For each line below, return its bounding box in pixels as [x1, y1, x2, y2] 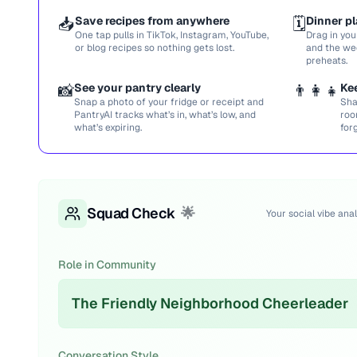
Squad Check [87, 204, 175, 222]
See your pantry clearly [74, 80, 201, 95]
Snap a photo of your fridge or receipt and [74, 96, 264, 108]
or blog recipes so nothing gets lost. [75, 41, 234, 54]
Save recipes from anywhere [75, 14, 229, 28]
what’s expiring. [74, 121, 142, 134]
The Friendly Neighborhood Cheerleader [72, 294, 348, 312]
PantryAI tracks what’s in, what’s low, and [74, 108, 256, 121]
